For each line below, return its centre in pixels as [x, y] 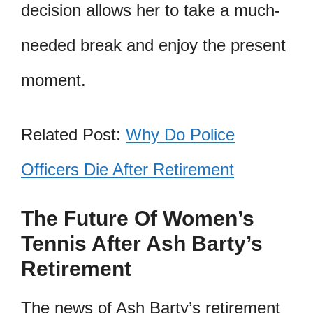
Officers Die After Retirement [128, 169]
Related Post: [73, 134]
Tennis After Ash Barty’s [142, 244]
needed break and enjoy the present [153, 45]
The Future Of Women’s [138, 219]
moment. [53, 80]
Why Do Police [180, 134]
